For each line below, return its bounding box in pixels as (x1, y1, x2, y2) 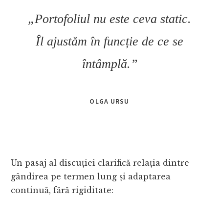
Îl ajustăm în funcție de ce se (36, 34, 183, 49)
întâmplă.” (82, 57, 137, 71)
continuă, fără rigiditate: (11, 185, 114, 196)
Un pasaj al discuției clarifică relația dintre (11, 158, 190, 168)
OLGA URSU (89, 97, 130, 106)
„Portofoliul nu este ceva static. (28, 12, 191, 26)
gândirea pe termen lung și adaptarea (11, 172, 171, 182)
